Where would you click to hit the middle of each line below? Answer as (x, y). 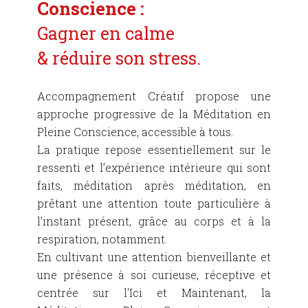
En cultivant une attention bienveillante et (154, 257)
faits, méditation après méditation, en (154, 186)
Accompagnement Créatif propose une (154, 96)
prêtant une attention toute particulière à (154, 203)
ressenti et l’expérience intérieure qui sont (154, 168)
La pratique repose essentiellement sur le (154, 150)
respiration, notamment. (102, 239)
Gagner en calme (106, 34)
